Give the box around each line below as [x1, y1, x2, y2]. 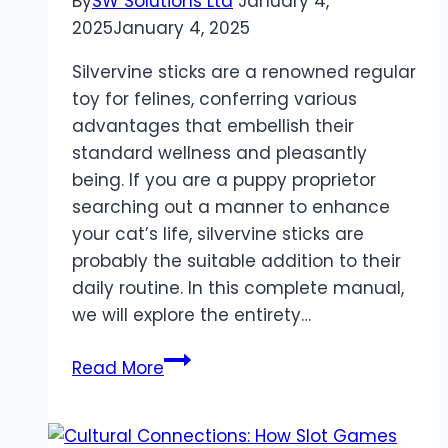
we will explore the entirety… [72, 302, 311, 327]
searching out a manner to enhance [72, 194, 390, 219]
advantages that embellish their [72, 113, 354, 138]
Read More [72, 355, 164, 380]
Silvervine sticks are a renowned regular [72, 59, 416, 84]
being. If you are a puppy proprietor [72, 167, 376, 192]
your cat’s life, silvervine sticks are [72, 221, 364, 246]
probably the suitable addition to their [72, 248, 401, 273]
